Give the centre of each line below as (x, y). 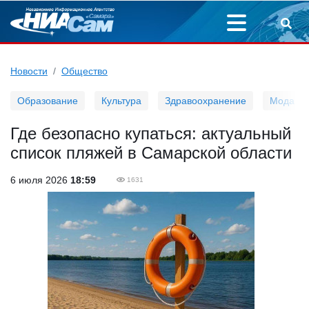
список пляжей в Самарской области (151, 153)
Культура (121, 101)
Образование (48, 101)
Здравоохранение (206, 101)
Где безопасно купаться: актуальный (151, 133)
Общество (84, 71)
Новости (29, 71)
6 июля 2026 (40, 180)
